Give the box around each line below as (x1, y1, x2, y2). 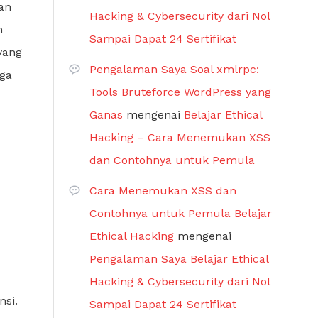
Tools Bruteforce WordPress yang (89, 85, 271, 99)
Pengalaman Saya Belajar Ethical (89, 252, 268, 265)
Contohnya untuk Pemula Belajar (89, 207, 272, 220)
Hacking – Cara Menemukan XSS (89, 131, 270, 144)
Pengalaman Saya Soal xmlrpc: (89, 62, 259, 76)
